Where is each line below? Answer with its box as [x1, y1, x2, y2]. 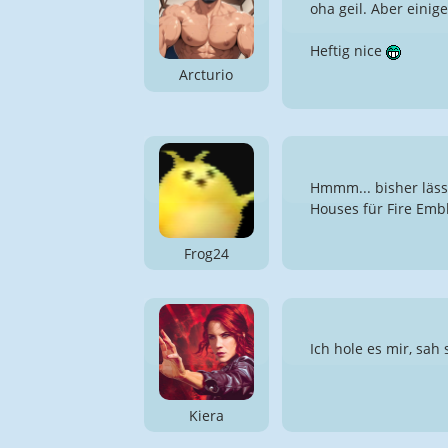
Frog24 [183, 243, 229, 263]
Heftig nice [309, 40, 386, 60]
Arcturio [179, 65, 234, 85]
